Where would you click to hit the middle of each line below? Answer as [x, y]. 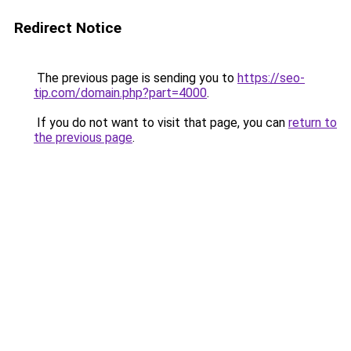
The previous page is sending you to [136, 78]
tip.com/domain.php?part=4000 [120, 93]
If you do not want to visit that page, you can [161, 123]
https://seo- [271, 78]
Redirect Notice [68, 28]
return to [313, 123]
